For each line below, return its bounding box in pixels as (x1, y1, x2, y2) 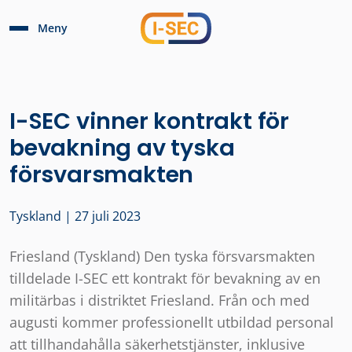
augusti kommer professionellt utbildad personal (9, 313, 334, 332)
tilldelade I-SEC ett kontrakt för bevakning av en (9, 269, 321, 288)
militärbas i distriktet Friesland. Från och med (9, 291, 310, 310)
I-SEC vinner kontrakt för (9, 105, 289, 137)
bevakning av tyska (9, 132, 235, 163)
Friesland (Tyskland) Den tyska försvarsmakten (9, 247, 315, 266)
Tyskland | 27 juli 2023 (9, 207, 141, 225)
